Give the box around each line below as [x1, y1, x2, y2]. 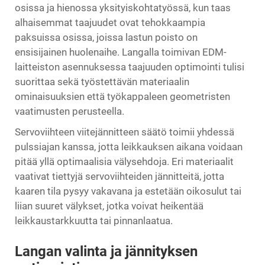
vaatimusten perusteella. [15, 105, 124, 117]
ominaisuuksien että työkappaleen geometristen [15, 91, 230, 102]
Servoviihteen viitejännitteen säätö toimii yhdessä [15, 126, 234, 138]
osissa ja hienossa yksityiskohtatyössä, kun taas [15, 2, 231, 14]
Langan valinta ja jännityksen [15, 243, 198, 260]
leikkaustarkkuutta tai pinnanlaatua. [15, 215, 173, 227]
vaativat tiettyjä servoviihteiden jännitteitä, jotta [15, 170, 224, 182]
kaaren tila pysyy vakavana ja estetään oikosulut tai [15, 185, 241, 197]
